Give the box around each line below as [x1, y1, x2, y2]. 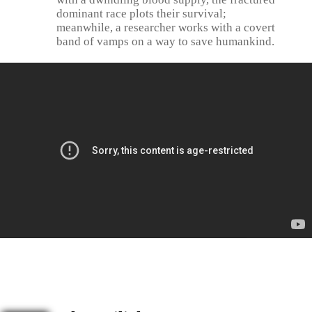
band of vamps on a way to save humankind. [56, 35, 274, 48]
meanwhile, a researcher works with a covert [56, 21, 275, 34]
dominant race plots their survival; [56, 7, 226, 20]
